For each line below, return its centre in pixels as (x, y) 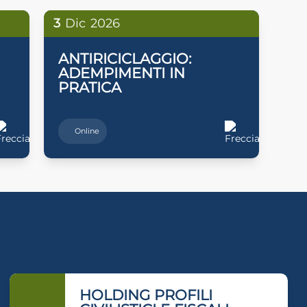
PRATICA (89, 87)
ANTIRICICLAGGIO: (124, 58)
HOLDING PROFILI (146, 295)
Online (87, 131)
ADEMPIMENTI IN (121, 73)
